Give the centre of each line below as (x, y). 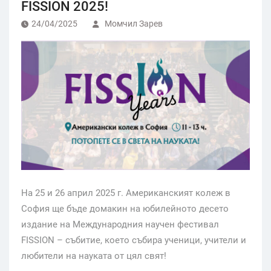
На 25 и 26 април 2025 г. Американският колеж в (126, 193)
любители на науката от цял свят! (94, 256)
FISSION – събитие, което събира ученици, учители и (134, 240)
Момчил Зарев (134, 23)
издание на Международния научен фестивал (120, 224)
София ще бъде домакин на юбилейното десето (125, 208)
